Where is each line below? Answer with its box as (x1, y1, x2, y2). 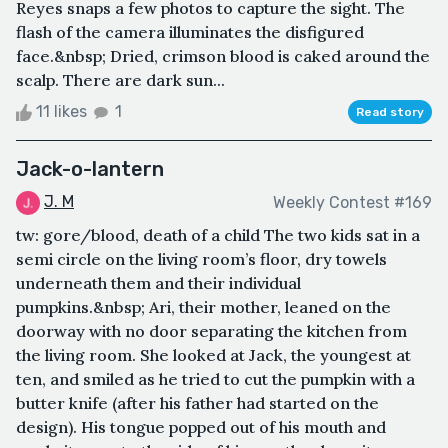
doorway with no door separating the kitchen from (16, 320, 407, 341)
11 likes (32, 102, 91, 122)
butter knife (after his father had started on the (16, 392, 379, 413)
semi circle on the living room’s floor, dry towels (16, 248, 387, 269)
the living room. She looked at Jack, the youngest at (16, 344, 411, 365)
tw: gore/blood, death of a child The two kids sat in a (16, 224, 420, 245)
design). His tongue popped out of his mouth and (16, 416, 386, 437)
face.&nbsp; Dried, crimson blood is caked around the (16, 46, 430, 67)
